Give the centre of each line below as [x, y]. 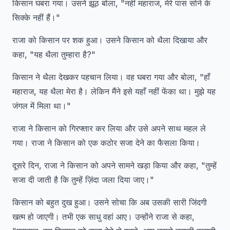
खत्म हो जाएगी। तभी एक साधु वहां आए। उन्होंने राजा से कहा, [103, 217]
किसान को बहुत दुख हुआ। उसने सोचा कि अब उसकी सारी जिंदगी [110, 202]
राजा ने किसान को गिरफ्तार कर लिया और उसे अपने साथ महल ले [109, 128]
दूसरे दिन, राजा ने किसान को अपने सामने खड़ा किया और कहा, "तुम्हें [114, 165]
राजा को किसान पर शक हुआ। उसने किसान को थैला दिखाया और [110, 40]
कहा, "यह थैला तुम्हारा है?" [54, 54]
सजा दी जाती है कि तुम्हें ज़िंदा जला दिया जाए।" [83, 180]
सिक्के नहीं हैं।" [36, 17]
